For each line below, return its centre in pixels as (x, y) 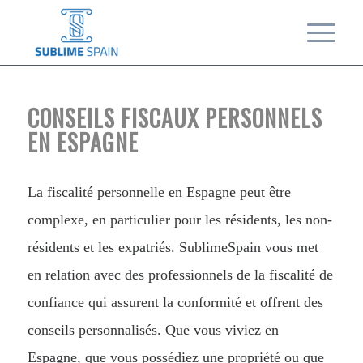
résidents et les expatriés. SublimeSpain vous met (173, 248)
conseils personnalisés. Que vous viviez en (153, 330)
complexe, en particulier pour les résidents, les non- (179, 220)
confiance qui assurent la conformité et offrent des (175, 303)
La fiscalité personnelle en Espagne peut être (159, 192)
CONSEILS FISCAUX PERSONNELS (175, 118)
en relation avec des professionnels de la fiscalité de (180, 275)
